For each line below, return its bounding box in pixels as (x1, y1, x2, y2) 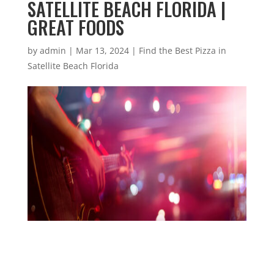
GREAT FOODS (27, 13, 124, 41)
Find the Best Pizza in (138, 45, 226, 56)
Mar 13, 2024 (75, 45, 129, 56)
